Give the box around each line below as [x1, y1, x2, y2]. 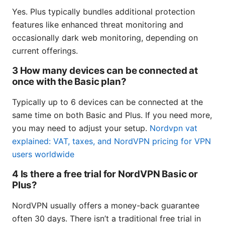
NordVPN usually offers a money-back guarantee [12, 200, 199, 211]
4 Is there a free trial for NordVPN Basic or [12, 168, 198, 180]
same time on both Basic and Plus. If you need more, [12, 110, 212, 121]
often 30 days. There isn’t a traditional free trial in [12, 213, 201, 224]
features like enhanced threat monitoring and [12, 20, 183, 30]
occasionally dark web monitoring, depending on [12, 33, 198, 43]
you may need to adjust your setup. [12, 123, 150, 134]
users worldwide [12, 149, 74, 160]
